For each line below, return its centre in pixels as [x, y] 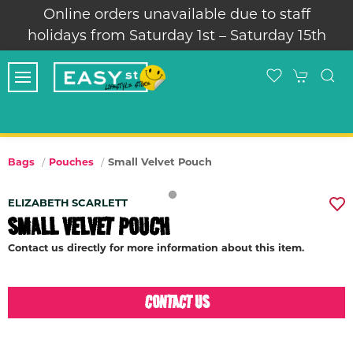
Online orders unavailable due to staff [176, 14]
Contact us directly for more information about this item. [156, 248]
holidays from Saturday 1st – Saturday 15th [176, 35]
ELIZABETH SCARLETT [68, 203]
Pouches [71, 162]
